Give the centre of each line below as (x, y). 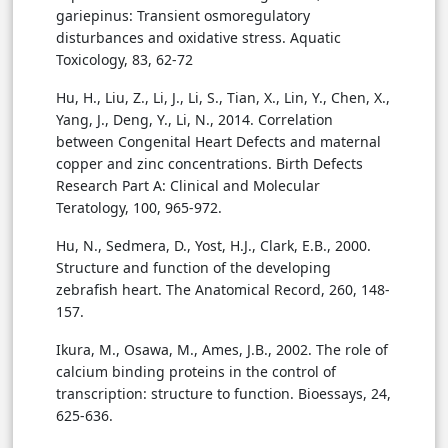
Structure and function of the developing (193, 267)
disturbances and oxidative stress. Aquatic (198, 37)
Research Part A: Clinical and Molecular (188, 185)
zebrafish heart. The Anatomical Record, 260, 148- (223, 289)
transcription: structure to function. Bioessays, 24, (223, 393)
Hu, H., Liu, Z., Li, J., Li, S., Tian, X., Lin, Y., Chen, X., (223, 97)
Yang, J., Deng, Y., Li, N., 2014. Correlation (194, 119)
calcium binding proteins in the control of (196, 371)
